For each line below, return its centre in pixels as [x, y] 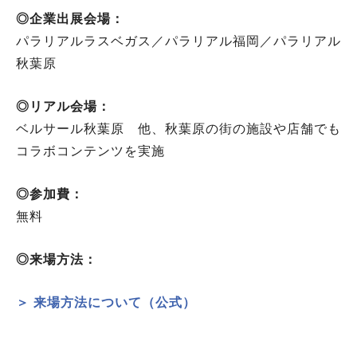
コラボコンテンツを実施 [90, 151]
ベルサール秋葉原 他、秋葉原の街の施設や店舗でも [178, 129]
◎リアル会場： [63, 107]
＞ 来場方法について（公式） [106, 303]
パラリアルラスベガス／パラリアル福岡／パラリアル [178, 41]
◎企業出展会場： [70, 19]
